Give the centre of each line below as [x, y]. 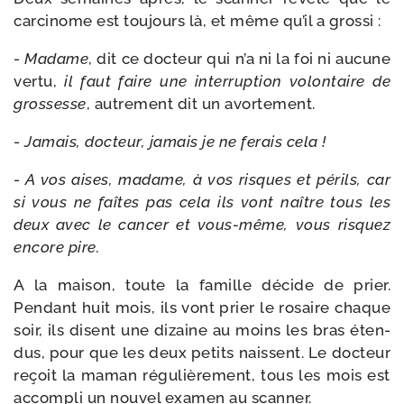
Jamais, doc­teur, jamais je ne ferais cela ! [175, 142]
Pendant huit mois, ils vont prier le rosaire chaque [202, 308]
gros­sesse [50, 104]
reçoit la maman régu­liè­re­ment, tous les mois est [202, 375]
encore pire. [56, 247]
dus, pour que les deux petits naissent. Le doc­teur [202, 353]
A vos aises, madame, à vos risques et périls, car [208, 179]
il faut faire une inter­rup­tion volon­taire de [224, 81]
